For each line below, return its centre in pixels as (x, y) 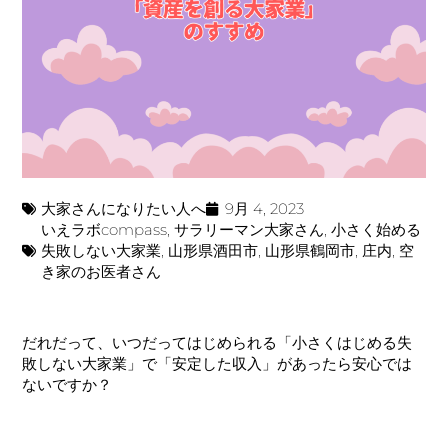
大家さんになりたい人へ (124, 209)
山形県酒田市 (213, 251)
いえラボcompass (104, 230)
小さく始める (376, 230)
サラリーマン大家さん (249, 230)
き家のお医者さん (101, 272)
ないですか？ (67, 385)
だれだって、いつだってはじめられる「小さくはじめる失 (217, 343)
